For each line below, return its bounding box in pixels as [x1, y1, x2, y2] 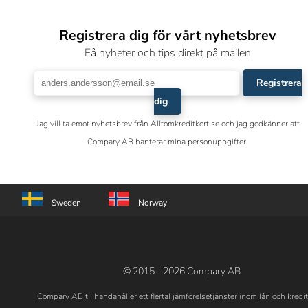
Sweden [52, 197, 81, 208]
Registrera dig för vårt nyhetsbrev [59, 26, 276, 45]
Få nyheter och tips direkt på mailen [85, 45, 251, 60]
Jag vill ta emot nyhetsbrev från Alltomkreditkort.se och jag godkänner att [36, 118, 300, 129]
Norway [138, 197, 167, 208]
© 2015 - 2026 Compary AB [122, 265, 241, 278]
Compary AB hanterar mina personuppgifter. [87, 136, 248, 147]
